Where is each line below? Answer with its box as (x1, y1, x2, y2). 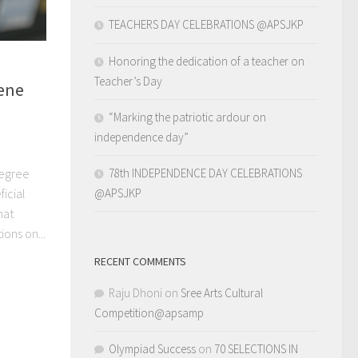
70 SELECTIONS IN (214, 341, 298, 356)
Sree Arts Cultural (181, 285, 263, 300)
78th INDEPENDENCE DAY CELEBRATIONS (109, 165, 302, 181)
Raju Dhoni (109, 285, 162, 300)
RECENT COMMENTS (94, 254, 186, 268)
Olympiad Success (109, 341, 196, 356)
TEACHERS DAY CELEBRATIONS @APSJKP (109, 17, 304, 32)
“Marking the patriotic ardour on (109, 109, 266, 125)
